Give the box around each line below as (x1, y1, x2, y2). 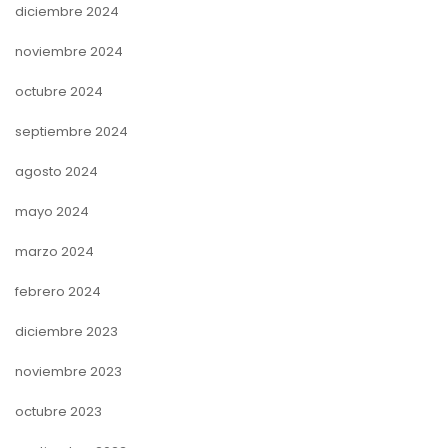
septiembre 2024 (15, 121, 128, 141)
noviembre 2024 (15, 41, 123, 61)
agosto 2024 (15, 161, 98, 181)
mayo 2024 (15, 201, 89, 221)
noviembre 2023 (15, 361, 122, 381)
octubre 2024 (15, 81, 103, 101)
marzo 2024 (15, 241, 94, 261)
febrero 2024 (15, 281, 101, 301)
